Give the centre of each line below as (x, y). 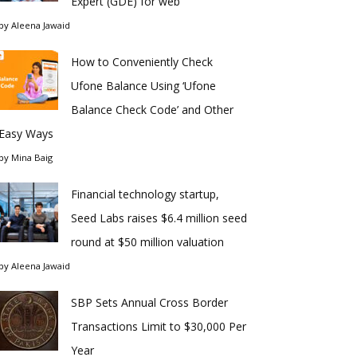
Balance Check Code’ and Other (152, 110)
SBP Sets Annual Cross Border (149, 302)
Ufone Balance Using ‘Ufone (143, 86)
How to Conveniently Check (142, 62)
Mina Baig (32, 157)
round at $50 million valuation (147, 242)
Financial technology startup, (145, 194)
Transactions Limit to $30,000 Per (159, 326)
